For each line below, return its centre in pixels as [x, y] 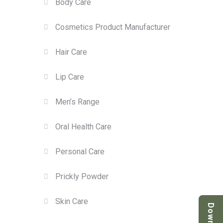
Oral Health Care [84, 127]
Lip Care [70, 77]
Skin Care [72, 202]
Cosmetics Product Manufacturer [113, 27]
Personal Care [80, 152]
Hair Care [71, 52]
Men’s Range [78, 102]
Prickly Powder [82, 177]
